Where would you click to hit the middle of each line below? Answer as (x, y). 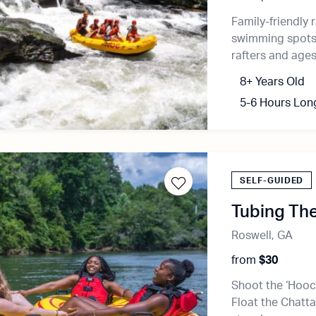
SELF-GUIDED (272, 181)
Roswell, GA (262, 236)
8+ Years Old (273, 82)
